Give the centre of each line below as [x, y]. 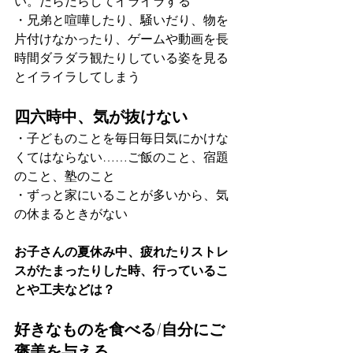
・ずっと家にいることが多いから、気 [121, 195]
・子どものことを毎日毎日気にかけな [121, 139]
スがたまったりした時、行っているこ [121, 271]
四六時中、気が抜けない [101, 117]
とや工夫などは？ [65, 290]
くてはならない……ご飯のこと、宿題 [121, 158]
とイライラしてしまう [77, 77]
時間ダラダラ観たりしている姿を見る [121, 58]
